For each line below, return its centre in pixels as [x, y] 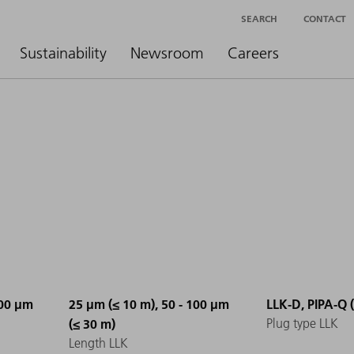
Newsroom [167, 53]
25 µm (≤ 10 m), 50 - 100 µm [149, 304]
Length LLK [98, 343]
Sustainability [63, 53]
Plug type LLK [302, 324]
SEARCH [259, 18]
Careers [253, 53]
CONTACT [325, 18]
